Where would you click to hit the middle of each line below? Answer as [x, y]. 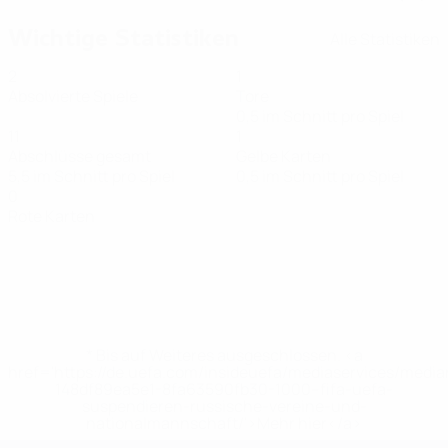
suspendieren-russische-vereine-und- [224, 406]
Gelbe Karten [283, 156]
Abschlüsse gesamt [79, 156]
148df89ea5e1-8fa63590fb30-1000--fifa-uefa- [224, 389]
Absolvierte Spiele [73, 96]
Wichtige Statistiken [123, 38]
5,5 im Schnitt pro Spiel [91, 176]
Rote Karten [51, 216]
